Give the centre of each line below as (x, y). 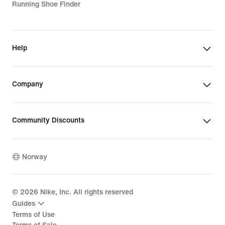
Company (28, 84)
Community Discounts (48, 120)
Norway (35, 157)
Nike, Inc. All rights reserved (86, 192)
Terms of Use (33, 215)
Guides (24, 203)
